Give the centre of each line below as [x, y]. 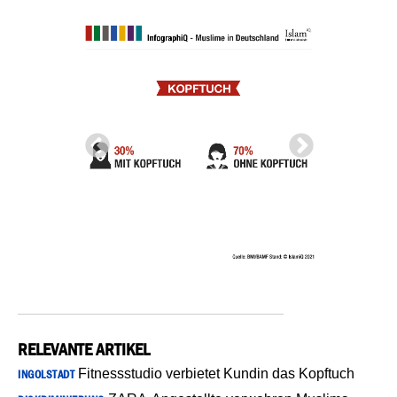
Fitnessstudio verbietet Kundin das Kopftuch [214, 373]
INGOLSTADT [46, 374]
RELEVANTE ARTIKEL [84, 349]
